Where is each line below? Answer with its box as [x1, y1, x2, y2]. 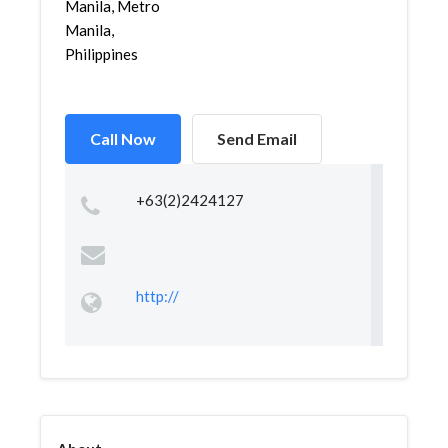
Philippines [65, 45, 138, 63]
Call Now [90, 129, 156, 148]
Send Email [217, 129, 297, 148]
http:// [135, 287, 179, 305]
